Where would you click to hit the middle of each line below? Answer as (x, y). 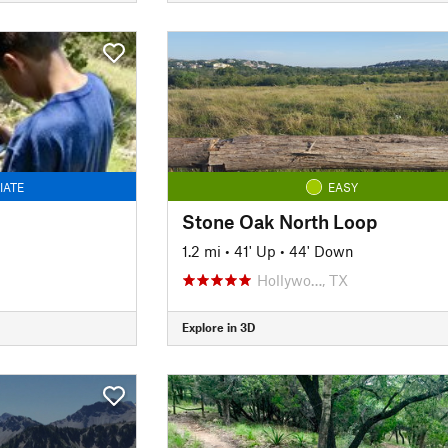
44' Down (321, 250)
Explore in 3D (218, 327)
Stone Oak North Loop (279, 221)
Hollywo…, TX (302, 279)
